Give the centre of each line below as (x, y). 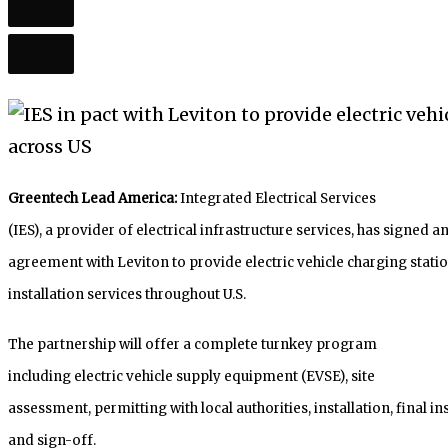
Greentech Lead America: (92, 198)
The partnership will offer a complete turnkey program (192, 344)
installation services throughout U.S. (127, 294)
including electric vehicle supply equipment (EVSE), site (191, 376)
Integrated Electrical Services (276, 198)
